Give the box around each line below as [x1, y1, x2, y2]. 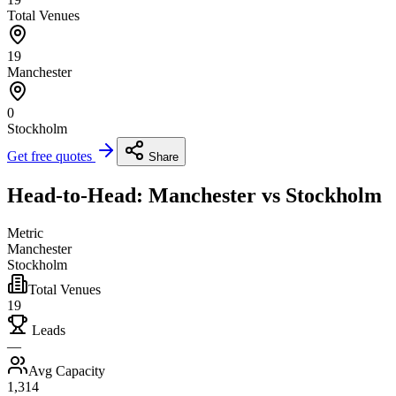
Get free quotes [7, 148, 95, 164]
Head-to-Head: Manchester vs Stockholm [7, 184, 382, 208]
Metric [7, 225, 43, 241]
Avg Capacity [28, 363, 105, 379]
